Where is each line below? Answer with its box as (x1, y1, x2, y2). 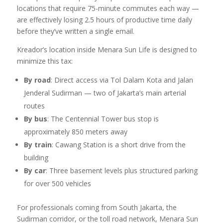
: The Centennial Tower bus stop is (47, 114, 159, 124)
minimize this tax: (16, 56, 73, 66)
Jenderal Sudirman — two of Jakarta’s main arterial (23, 88, 186, 98)
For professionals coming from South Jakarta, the (16, 203, 177, 213)
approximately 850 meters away (23, 127, 127, 137)
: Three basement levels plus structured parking (45, 166, 198, 176)
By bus (23, 114, 47, 124)
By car (23, 166, 46, 176)
